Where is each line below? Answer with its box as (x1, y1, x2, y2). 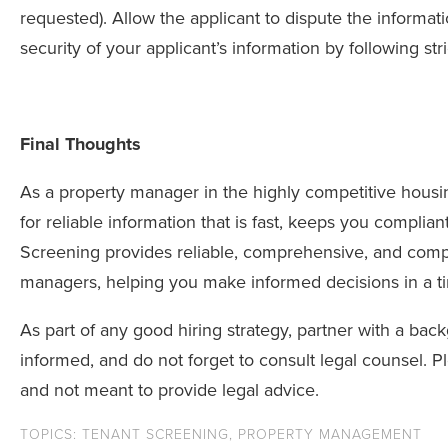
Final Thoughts (20, 133, 141, 156)
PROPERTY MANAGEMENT (238, 426, 422, 444)
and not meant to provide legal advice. (20, 379, 319, 402)
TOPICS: (20, 426, 82, 444)
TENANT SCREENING (82, 426, 229, 444)
